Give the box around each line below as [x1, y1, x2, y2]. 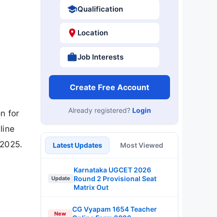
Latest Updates [52, 140, 102, 149]
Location [77, 28, 108, 37]
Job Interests [77, 52, 124, 62]
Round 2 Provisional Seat [74, 174, 156, 183]
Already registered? [68, 106, 132, 114]
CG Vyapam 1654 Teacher [72, 205, 157, 213]
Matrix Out [74, 183, 108, 191]
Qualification [77, 4, 123, 14]
